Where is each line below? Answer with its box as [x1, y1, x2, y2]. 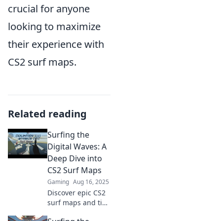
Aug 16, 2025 [73, 178, 109, 186]
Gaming [47, 178, 69, 186]
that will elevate [47, 208, 100, 217]
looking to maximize [8, 20, 101, 33]
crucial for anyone [8, 2, 90, 15]
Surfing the [47, 129, 89, 140]
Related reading [8, 107, 87, 120]
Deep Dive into [47, 153, 102, 164]
